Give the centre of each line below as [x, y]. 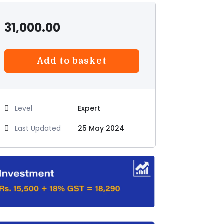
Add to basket [72, 61]
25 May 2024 [101, 128]
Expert [89, 108]
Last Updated [38, 128]
